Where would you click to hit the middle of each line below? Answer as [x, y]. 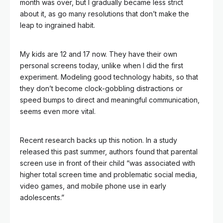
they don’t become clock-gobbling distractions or [101, 88]
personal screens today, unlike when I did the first [102, 65]
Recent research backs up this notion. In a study [99, 140]
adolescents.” [42, 197]
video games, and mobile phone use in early [93, 186]
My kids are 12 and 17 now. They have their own [99, 54]
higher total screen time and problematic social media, [109, 174]
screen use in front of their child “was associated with [108, 163]
